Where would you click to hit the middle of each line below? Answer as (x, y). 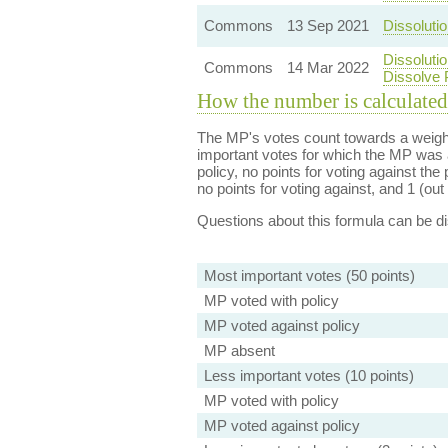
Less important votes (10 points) (308, 375)
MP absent (239, 350)
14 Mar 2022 (327, 67)
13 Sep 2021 (327, 25)
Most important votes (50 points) (309, 275)
